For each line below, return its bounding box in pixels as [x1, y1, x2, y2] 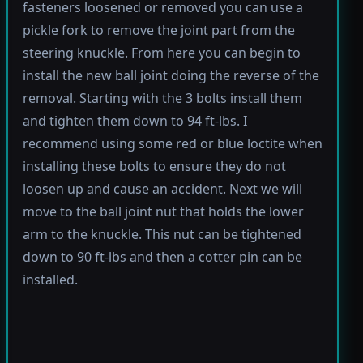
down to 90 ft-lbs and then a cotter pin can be [22, 248, 302, 267]
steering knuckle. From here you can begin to [22, 44, 301, 62]
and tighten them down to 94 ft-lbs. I [22, 112, 247, 130]
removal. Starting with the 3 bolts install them [22, 89, 302, 108]
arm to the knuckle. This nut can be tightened [22, 225, 301, 244]
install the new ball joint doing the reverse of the [22, 66, 319, 85]
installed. [22, 271, 78, 289]
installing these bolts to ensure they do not [22, 157, 286, 176]
